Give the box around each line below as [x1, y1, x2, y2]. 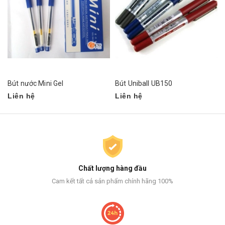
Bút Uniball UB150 [115, 79, 173, 88]
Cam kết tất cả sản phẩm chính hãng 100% [52, 177, 173, 185]
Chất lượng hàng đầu [78, 164, 147, 173]
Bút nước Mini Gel [8, 79, 64, 88]
